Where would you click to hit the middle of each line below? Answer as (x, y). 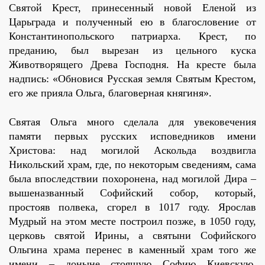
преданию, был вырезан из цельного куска (132, 51)
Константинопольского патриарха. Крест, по (132, 36)
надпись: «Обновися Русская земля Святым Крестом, (132, 79)
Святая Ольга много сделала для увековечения (132, 122)
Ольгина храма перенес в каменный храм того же (132, 250)
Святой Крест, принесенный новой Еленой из (132, 8)
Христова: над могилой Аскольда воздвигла (132, 151)
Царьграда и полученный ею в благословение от (132, 22)
